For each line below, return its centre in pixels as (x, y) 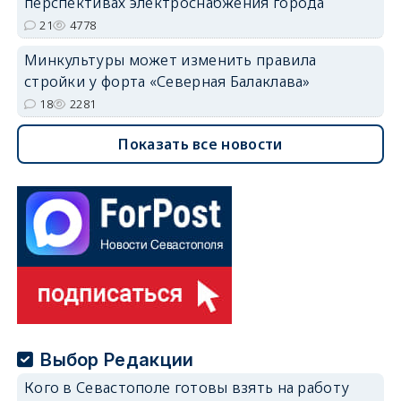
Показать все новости (200, 144)
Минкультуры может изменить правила (170, 60)
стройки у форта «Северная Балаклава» (167, 81)
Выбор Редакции (117, 359)
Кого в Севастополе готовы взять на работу (187, 387)
